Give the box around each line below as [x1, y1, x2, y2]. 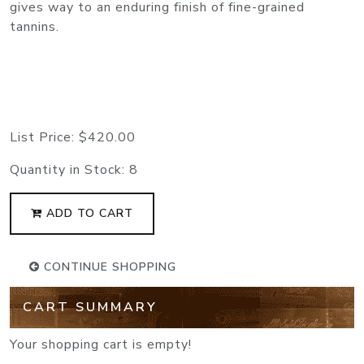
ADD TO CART [42, 206, 133, 222]
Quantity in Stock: [10, 161, 129, 180]
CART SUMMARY [23, 298, 158, 317]
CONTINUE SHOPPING [40, 259, 176, 275]
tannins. [10, 18, 59, 37]
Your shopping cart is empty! [10, 336, 192, 354]
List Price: [10, 128, 79, 147]
